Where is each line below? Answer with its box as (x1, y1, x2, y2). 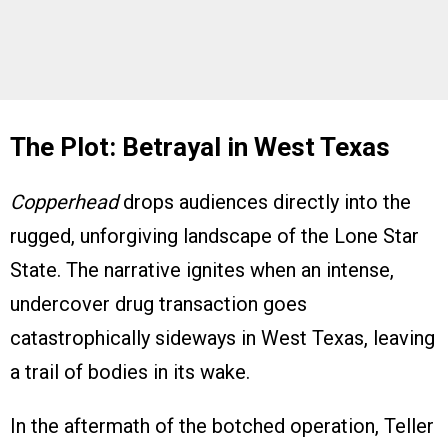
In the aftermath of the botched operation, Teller (10, 414, 434, 439)
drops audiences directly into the (118, 190, 411, 215)
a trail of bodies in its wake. (10, 360, 250, 385)
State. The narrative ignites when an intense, (10, 258, 394, 283)
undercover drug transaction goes (10, 292, 307, 317)
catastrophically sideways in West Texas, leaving (10, 326, 435, 351)
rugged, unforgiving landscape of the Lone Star (10, 224, 419, 249)
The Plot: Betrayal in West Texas (10, 132, 390, 163)
